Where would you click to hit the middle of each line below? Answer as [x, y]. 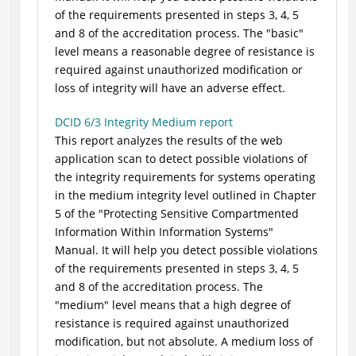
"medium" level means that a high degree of [172, 305]
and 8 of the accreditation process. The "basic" [179, 33]
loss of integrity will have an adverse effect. [170, 88]
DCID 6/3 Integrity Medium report [143, 122]
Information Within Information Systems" [164, 232]
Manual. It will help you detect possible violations [186, 250]
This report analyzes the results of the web [168, 141]
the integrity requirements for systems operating [185, 177]
